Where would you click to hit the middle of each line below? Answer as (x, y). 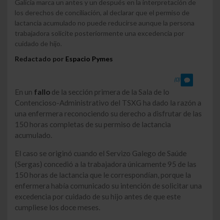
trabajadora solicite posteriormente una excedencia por (99, 33)
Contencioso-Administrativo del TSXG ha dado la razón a (108, 102)
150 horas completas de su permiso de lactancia (93, 124)
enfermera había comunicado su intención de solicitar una (108, 186)
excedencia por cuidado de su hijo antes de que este (98, 197)
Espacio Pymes (89, 58)
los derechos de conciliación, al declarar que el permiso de (102, 12)
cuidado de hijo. (38, 43)
